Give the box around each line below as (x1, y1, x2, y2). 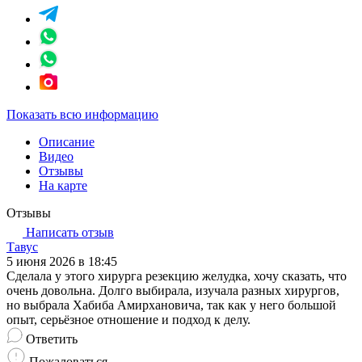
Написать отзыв (23, 225, 114, 240)
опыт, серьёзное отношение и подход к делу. (6, 313, 250, 327)
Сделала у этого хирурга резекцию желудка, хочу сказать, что (6, 269, 347, 284)
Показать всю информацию (6, 107, 158, 122)
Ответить (26, 332, 78, 347)
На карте (39, 179, 87, 193)
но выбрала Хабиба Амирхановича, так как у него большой (6, 298, 336, 313)
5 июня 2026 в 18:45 (6, 255, 117, 269)
